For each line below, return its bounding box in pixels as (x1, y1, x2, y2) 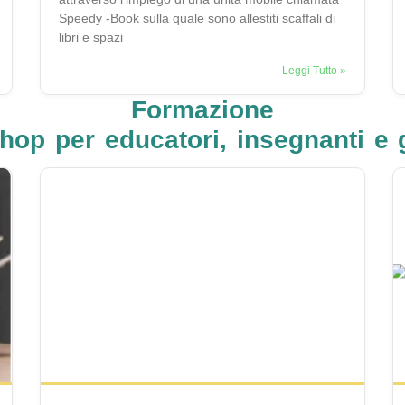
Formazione (131, 96, 274, 125)
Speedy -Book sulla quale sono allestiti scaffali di (59, 11, 335, 26)
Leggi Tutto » (282, 64, 346, 78)
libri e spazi (59, 30, 123, 45)
